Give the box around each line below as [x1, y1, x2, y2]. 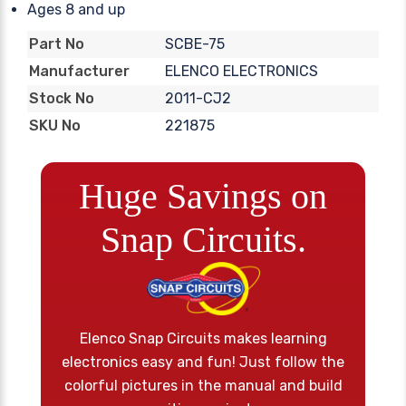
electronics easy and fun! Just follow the [62, 353, 344, 372]
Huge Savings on [79, 175, 327, 217]
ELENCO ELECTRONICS [164, 62, 318, 80]
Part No [29, 35, 84, 53]
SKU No [29, 117, 81, 135]
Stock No [29, 90, 94, 108]
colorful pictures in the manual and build [63, 377, 343, 395]
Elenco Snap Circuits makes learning [79, 330, 327, 348]
